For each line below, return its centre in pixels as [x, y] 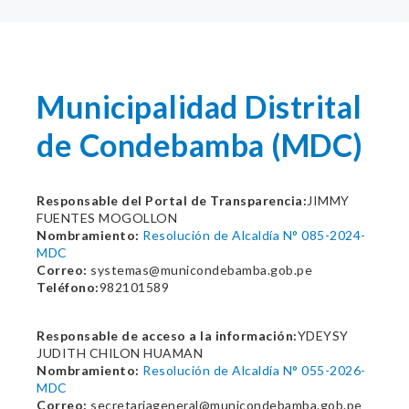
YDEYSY [323, 336]
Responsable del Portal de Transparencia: [172, 200]
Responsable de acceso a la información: [167, 336]
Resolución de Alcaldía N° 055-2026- [254, 370]
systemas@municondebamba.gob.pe [199, 270]
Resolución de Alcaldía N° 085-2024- [254, 235]
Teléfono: [68, 287]
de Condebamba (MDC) [200, 145]
